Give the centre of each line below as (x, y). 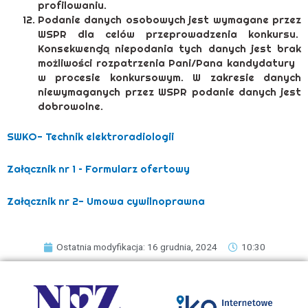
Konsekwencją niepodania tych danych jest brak (169, 49)
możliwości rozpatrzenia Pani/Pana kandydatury (169, 63)
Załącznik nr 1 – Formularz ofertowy (98, 168)
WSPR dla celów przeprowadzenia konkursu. (169, 34)
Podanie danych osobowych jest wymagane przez (169, 20)
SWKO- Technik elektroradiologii (90, 136)
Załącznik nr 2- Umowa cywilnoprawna (106, 201)
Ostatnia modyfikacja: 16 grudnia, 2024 (136, 247)
